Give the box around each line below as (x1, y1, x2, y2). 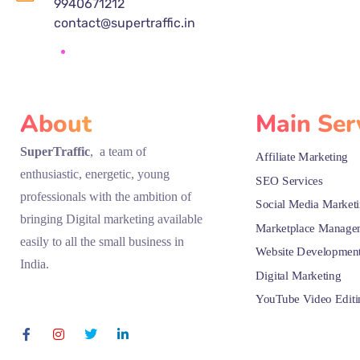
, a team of (90, 145, 146, 158)
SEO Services (255, 174, 323, 187)
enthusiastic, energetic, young (20, 167, 170, 181)
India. (20, 257, 49, 271)
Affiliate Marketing (255, 150, 348, 164)
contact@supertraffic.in (54, 15, 196, 31)
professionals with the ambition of (20, 190, 191, 203)
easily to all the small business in (20, 235, 184, 248)
